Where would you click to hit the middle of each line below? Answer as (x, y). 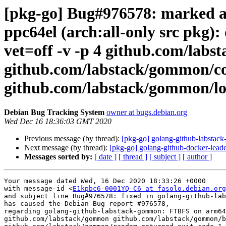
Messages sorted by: (58, 157)
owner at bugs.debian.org (147, 112)
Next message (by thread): (67, 148)
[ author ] (197, 157)
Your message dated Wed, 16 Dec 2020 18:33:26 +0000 (105, 181)
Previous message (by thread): (73, 139)
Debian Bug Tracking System (54, 112)
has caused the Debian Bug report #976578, (87, 204)
